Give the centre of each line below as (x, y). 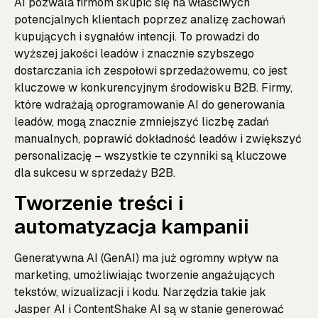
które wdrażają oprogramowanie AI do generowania (149, 105)
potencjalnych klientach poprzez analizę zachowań (150, 20)
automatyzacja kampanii (132, 227)
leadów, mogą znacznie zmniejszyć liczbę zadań (142, 122)
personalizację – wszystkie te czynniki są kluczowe (150, 156)
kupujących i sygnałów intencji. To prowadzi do (137, 37)
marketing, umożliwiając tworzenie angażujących (144, 275)
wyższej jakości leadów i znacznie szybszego (134, 54)
